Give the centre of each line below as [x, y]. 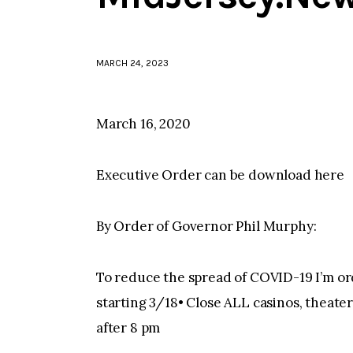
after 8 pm [128, 328]
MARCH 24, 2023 [132, 63]
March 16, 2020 [143, 123]
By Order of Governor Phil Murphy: [206, 227]
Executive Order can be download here [220, 175]
